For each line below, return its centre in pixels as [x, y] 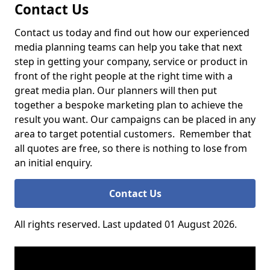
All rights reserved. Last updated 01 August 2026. [126, 224]
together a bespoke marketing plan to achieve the [129, 105]
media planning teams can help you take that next [128, 47]
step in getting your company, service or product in [131, 61]
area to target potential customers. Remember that [133, 134]
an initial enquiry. [55, 163]
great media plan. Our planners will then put [116, 90]
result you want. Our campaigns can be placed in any [135, 119]
